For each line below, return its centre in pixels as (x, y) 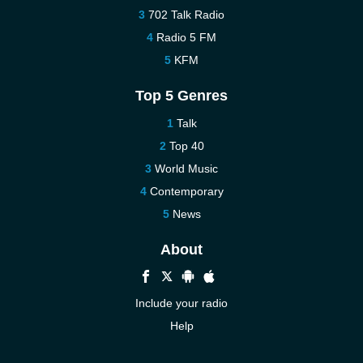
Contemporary (186, 191)
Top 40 (186, 146)
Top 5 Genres (181, 96)
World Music (186, 169)
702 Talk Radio (186, 15)
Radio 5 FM (186, 37)
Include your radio (181, 303)
